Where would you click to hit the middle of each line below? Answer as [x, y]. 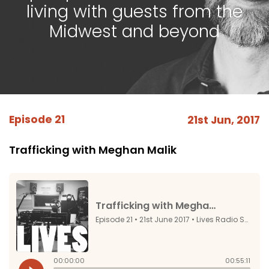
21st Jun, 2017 [224, 120]
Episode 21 [37, 119]
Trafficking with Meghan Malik [93, 150]
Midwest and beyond [134, 32]
